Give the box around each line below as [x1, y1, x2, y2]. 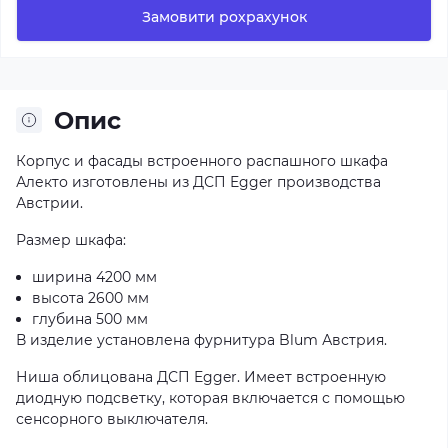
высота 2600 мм [32, 288, 149, 307]
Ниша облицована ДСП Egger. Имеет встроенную [16, 367, 386, 386]
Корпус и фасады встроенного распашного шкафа [16, 151, 388, 170]
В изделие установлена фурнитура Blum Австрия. [16, 330, 387, 349]
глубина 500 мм [32, 309, 148, 328]
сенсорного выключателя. [16, 409, 208, 428]
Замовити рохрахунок [141, 7, 307, 26]
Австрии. [16, 193, 83, 212]
